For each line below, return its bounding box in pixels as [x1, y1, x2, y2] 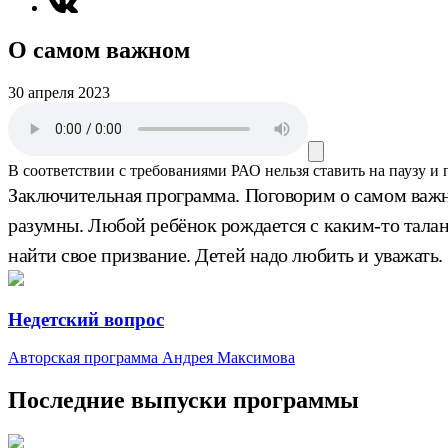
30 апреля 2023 [8, 83, 110, 101]
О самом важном [8, 37, 190, 63]
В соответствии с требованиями [8, 161, 227, 179]
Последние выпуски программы [8, 387, 359, 414]
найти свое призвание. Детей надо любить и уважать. [8, 243, 443, 266]
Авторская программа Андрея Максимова [8, 349, 295, 367]
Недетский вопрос [8, 308, 164, 330]
